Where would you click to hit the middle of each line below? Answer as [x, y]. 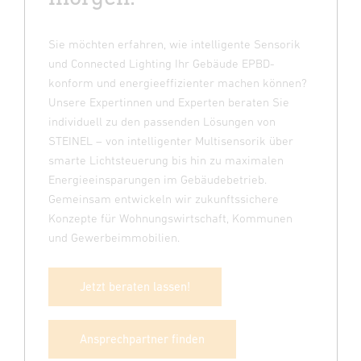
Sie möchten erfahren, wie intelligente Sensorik [174, 44]
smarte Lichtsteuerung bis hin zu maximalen [166, 160]
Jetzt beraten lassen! [135, 287]
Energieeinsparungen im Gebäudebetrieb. [158, 180]
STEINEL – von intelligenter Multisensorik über [171, 141]
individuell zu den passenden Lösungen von [162, 122]
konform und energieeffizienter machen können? [178, 83]
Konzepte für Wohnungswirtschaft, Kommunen [170, 218]
